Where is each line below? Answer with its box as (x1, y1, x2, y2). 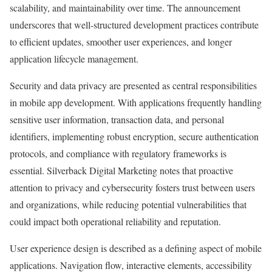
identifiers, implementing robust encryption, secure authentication (10, 130, 259, 143)
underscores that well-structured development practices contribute (10, 18, 259, 32)
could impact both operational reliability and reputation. (10, 215, 221, 228)
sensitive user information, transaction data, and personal (10, 113, 224, 126)
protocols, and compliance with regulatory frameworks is (10, 147, 226, 160)
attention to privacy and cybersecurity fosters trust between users (10, 181, 255, 194)
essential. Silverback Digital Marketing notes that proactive (10, 164, 233, 177)
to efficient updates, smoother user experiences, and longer (10, 35, 232, 49)
